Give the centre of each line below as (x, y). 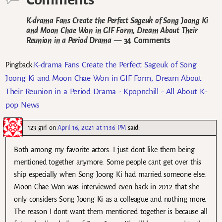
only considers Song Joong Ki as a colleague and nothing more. (110, 199)
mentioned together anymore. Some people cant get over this (108, 162)
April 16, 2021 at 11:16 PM (92, 127)
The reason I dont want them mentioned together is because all (111, 211)
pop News (23, 105)
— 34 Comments (141, 40)
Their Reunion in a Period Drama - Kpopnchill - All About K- (106, 91)
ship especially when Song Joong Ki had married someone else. (110, 174)
